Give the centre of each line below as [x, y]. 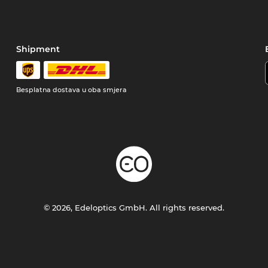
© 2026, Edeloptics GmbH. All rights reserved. [134, 208]
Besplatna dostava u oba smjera [72, 90]
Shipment [38, 49]
